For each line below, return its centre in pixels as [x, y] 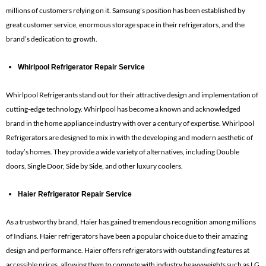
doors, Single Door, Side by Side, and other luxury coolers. [94, 166]
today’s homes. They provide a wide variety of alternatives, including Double [123, 151]
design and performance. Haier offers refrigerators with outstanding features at [128, 250]
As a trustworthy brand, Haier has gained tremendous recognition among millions [131, 221]
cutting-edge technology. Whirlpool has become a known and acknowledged [123, 109]
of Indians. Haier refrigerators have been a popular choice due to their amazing [127, 236]
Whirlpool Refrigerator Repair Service [81, 67]
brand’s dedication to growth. [52, 39]
